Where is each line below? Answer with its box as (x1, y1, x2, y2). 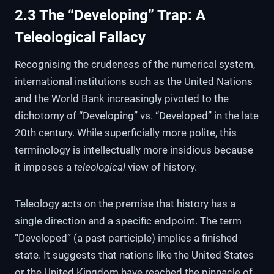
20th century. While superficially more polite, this (15, 127, 237, 139)
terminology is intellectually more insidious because (15, 144, 253, 157)
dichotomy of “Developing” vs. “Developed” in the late (15, 109, 259, 122)
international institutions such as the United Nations (15, 75, 253, 88)
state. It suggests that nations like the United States (15, 249, 254, 262)
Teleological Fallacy (15, 29, 146, 46)
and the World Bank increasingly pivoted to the (15, 92, 229, 105)
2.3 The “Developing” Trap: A (15, 7, 206, 24)
